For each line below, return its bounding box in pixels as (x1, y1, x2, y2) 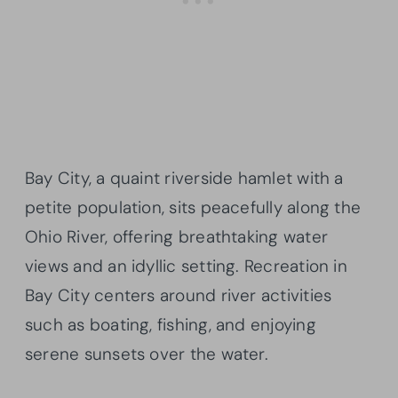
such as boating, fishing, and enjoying (25, 313, 316, 336)
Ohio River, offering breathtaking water (25, 225, 328, 248)
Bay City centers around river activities (25, 283, 332, 306)
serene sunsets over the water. (25, 342, 268, 365)
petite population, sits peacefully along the (25, 195, 362, 219)
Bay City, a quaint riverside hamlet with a (25, 166, 344, 189)
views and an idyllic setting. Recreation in (25, 254, 347, 277)
